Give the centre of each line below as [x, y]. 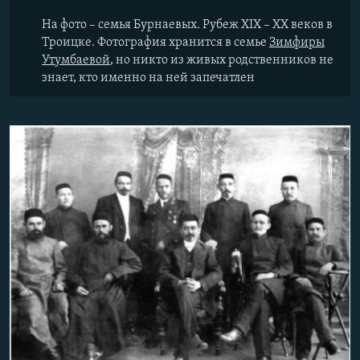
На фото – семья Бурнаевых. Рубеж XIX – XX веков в [187, 25]
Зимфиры [297, 43]
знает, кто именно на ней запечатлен [148, 78]
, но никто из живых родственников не [222, 60]
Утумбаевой [76, 60]
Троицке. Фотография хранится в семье [155, 43]
